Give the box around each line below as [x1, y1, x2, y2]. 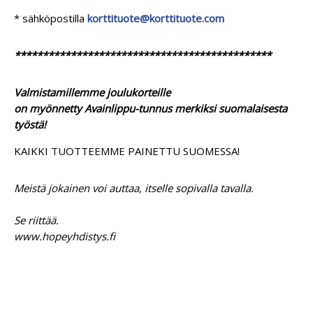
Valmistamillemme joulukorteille [14, 85, 170, 99]
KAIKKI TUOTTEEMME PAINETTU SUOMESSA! [14, 143, 240, 158]
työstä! [14, 117, 46, 131]
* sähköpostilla [14, 10, 87, 25]
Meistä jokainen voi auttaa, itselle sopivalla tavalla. [14, 180, 254, 195]
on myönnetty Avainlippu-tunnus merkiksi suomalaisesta [14, 101, 287, 115]
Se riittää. [14, 212, 59, 227]
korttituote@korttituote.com [87, 10, 224, 25]
